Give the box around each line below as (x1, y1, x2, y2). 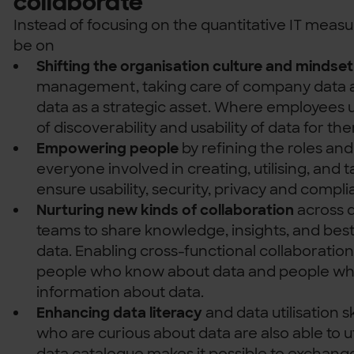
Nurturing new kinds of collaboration (36, 200, 295, 219)
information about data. (36, 282, 205, 301)
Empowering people (36, 138, 183, 157)
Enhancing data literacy (36, 303, 203, 322)
